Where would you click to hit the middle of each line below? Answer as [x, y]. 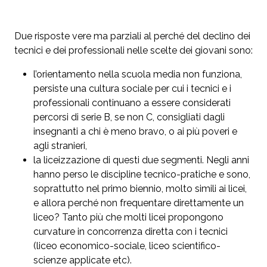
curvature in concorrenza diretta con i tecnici [131, 232]
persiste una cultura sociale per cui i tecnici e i [132, 89]
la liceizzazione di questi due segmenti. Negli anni [141, 160]
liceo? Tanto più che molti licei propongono [128, 218]
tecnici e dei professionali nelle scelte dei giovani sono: [133, 51]
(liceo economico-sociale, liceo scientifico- [127, 246]
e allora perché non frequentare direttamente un [139, 203]
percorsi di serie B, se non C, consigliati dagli [129, 117]
